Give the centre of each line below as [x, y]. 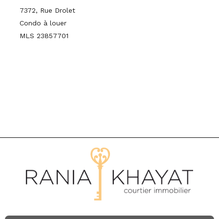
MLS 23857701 [44, 36]
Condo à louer [43, 23]
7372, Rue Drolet [47, 10]
